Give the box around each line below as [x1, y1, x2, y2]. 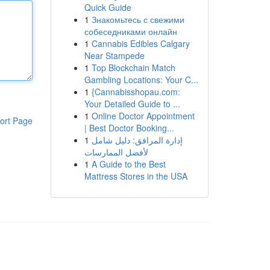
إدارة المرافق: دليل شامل [91, 134, 183, 146]
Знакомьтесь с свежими [91, 13, 184, 25]
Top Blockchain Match [91, 61, 175, 74]
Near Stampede [84, 49, 145, 61]
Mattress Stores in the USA [84, 170, 187, 182]
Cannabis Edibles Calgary [91, 37, 190, 49]
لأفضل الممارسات [84, 146, 148, 158]
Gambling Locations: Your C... [84, 74, 198, 86]
